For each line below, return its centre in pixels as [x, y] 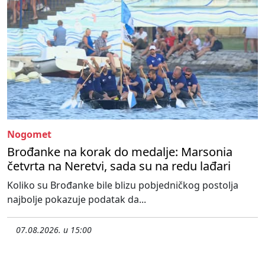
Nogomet [29, 134]
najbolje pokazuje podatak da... [77, 199]
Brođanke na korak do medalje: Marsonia [120, 151]
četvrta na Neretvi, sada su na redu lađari [119, 166]
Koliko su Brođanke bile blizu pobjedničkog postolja [123, 185]
